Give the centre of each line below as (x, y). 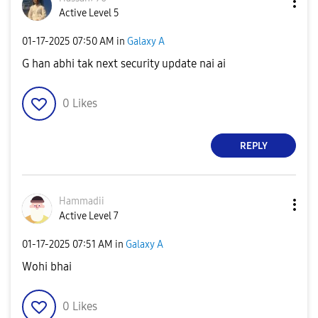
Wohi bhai (47, 267)
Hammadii (82, 201)
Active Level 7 (89, 216)
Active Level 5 (89, 13)
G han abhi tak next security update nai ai (124, 64)
